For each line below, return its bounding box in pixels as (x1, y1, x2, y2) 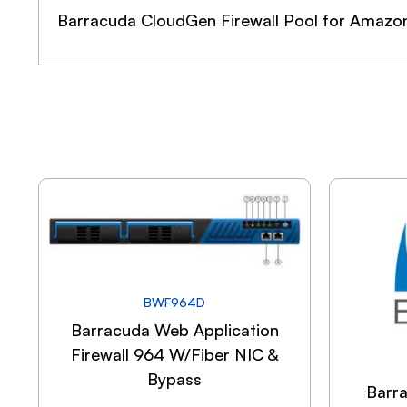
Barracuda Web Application (70, 319, 279, 340)
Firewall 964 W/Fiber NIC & (70, 343, 279, 364)
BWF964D (144, 293, 205, 310)
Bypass (147, 368, 202, 389)
